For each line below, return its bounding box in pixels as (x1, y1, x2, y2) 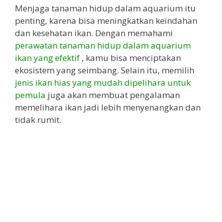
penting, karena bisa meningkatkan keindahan (15, 15, 197, 27)
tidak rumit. (15, 114, 61, 126)
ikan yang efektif (15, 52, 82, 64)
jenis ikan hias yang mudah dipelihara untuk (15, 77, 191, 89)
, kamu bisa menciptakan (82, 52, 181, 64)
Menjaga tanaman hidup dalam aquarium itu (15, 2, 196, 14)
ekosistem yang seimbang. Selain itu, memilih (15, 64, 194, 76)
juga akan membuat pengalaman (48, 89, 180, 101)
